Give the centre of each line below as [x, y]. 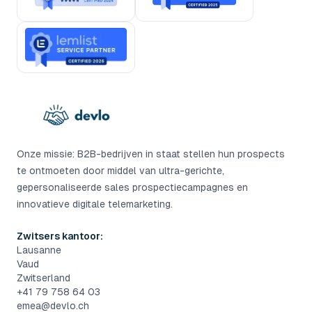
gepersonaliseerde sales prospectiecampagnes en [132, 187]
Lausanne [39, 250]
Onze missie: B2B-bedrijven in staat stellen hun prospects [151, 154]
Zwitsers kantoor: [60, 236]
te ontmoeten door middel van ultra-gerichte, [120, 171]
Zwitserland [44, 278]
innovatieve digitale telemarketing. [95, 204]
